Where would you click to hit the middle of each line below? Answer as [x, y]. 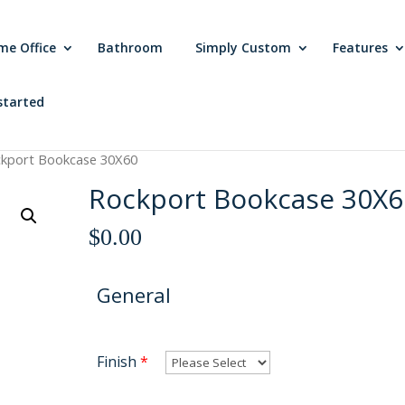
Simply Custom [244, 47]
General [134, 294]
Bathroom [131, 47]
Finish [117, 361]
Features [361, 47]
